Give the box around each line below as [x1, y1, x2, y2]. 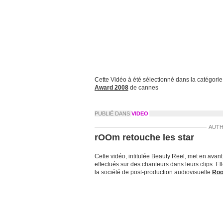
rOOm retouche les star [94, 132, 194, 142]
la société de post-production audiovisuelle [94, 169, 212, 176]
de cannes [128, 84, 158, 91]
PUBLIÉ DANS [94, 111, 131, 116]
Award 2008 [94, 84, 128, 91]
